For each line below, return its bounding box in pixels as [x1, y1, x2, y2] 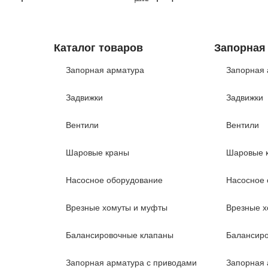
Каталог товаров [53, 42, 143, 54]
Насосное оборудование [65, 175, 163, 185]
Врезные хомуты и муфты [65, 203, 167, 212]
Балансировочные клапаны [65, 230, 173, 240]
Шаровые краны [65, 148, 129, 157]
